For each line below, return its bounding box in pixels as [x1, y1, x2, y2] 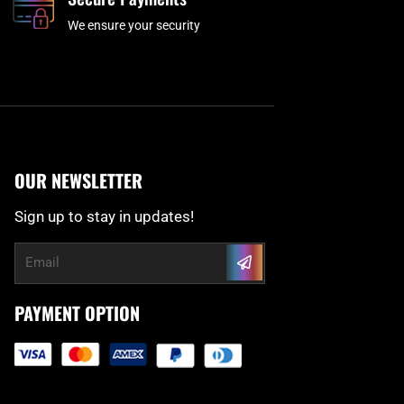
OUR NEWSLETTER [14, 167, 142, 194]
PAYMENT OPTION [14, 298, 140, 326]
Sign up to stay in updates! [14, 207, 194, 225]
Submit [236, 240, 276, 262]
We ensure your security [67, 18, 200, 32]
